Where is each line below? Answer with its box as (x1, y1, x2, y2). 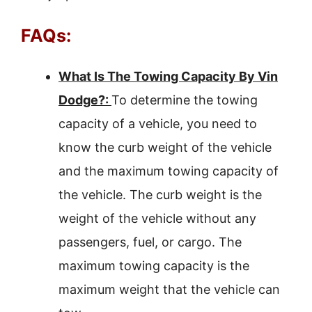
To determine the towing (111, 93, 258, 107)
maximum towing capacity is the (58, 258, 249, 273)
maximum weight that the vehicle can (58, 282, 280, 297)
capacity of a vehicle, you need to (58, 116, 257, 131)
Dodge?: (58, 93, 111, 107)
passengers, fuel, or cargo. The (58, 235, 242, 249)
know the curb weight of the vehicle (58, 140, 272, 155)
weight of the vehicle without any (58, 211, 256, 226)
